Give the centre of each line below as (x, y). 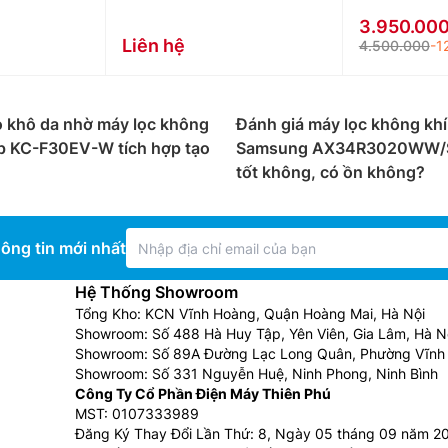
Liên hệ (154, 45)
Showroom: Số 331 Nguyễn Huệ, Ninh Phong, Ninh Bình (256, 373)
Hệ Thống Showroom (156, 292)
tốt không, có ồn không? (330, 172)
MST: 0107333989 (137, 413)
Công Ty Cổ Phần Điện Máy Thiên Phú (203, 393)
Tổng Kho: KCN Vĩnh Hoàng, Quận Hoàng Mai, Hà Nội (250, 313)
